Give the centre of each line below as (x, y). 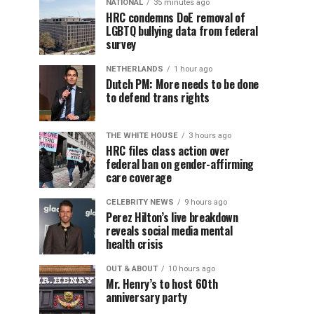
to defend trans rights (158, 97)
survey (121, 44)
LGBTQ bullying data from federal (182, 31)
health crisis (135, 244)
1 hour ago (193, 69)
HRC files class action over (168, 151)
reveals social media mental (169, 231)
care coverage (139, 177)
